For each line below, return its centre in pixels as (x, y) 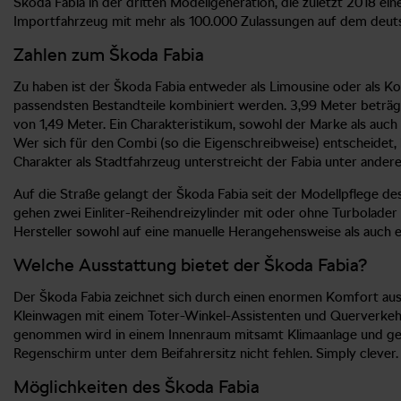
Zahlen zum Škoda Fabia (109, 54)
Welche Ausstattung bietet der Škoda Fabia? (190, 264)
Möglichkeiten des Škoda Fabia (137, 386)
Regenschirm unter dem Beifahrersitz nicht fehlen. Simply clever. (206, 353)
